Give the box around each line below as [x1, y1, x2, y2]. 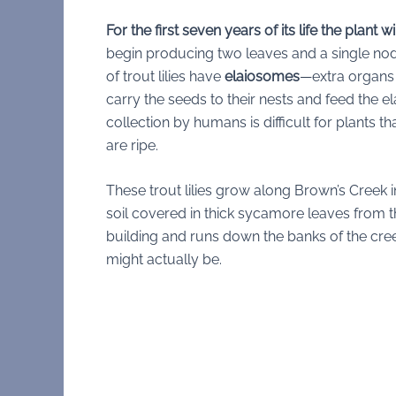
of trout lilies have [106, 67, 225, 85]
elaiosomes [225, 67, 300, 85]
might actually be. [106, 251, 222, 269]
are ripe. [106, 136, 158, 154]
